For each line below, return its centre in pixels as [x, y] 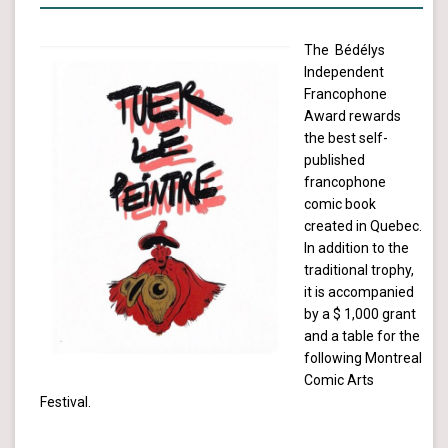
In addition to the [356, 247]
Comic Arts [339, 379]
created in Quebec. [363, 225]
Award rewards [352, 115]
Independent [344, 71]
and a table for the [362, 335]
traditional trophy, [359, 269]
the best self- [346, 137]
